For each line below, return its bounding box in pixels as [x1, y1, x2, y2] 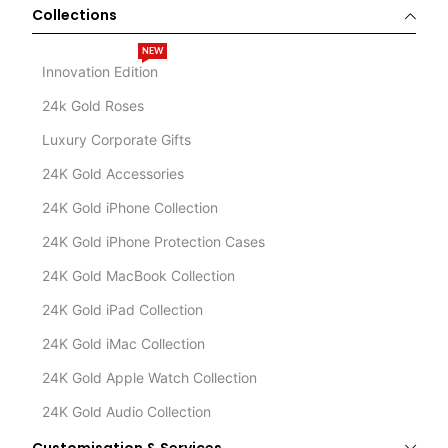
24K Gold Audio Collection [42, 402, 212, 420]
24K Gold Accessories [42, 164, 185, 182]
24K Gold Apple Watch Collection [42, 368, 258, 386]
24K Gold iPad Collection [42, 300, 204, 318]
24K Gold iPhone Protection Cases [42, 232, 266, 250]
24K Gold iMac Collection [42, 334, 206, 352]
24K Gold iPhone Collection [42, 198, 219, 216]
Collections [32, 4, 118, 25]
